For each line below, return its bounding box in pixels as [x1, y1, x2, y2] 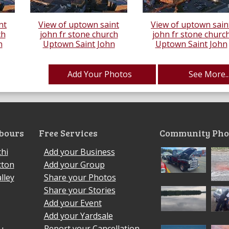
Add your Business [43, 146, 115, 157]
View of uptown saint [38, 18, 119, 30]
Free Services [38, 126, 98, 139]
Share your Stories [43, 184, 116, 196]
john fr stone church [39, 28, 118, 40]
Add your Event [43, 197, 102, 209]
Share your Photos [43, 171, 116, 183]
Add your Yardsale [43, 210, 113, 221]
